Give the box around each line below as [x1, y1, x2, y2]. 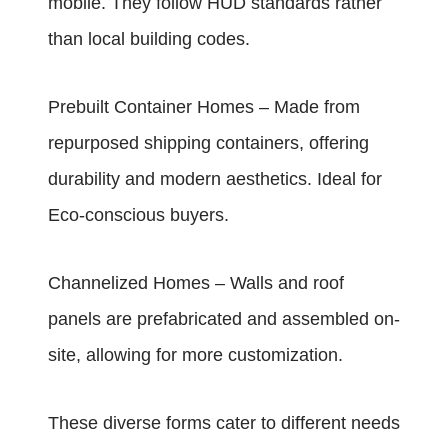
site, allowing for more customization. [48, 345, 343, 366]
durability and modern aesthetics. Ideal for [48, 169, 382, 190]
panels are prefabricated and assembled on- [48, 309, 400, 330]
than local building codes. [48, 29, 250, 50]
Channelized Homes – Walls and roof [48, 273, 344, 294]
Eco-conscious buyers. [48, 205, 229, 226]
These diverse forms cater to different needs [48, 413, 400, 434]
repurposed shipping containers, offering [48, 133, 369, 154]
